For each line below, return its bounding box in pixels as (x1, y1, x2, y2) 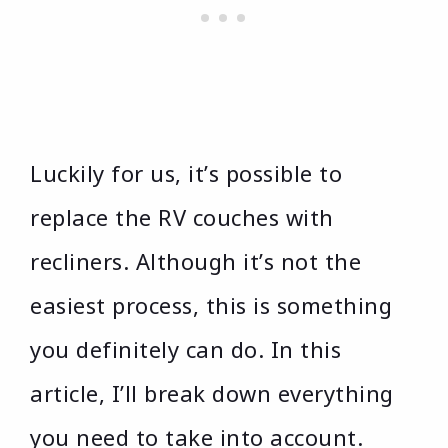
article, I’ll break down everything (30, 378, 394, 409)
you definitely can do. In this (30, 334, 341, 365)
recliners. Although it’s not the (30, 246, 361, 277)
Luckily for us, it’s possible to (30, 158, 342, 189)
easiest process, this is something (30, 290, 392, 321)
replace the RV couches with (30, 202, 334, 233)
